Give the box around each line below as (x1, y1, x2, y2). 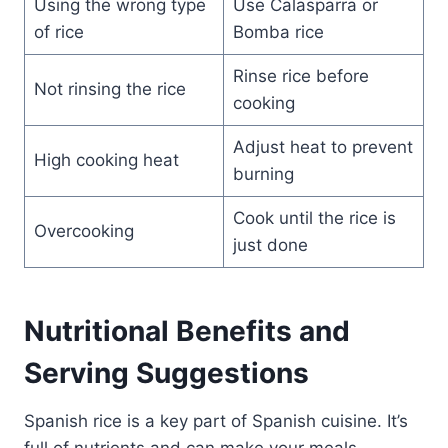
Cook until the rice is (232, 207, 396, 228)
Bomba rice (232, 21, 324, 42)
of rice (33, 21, 84, 42)
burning (232, 163, 294, 184)
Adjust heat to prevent (232, 136, 413, 157)
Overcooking (33, 220, 134, 241)
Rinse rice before (232, 65, 369, 86)
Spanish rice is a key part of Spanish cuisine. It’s (24, 410, 408, 431)
